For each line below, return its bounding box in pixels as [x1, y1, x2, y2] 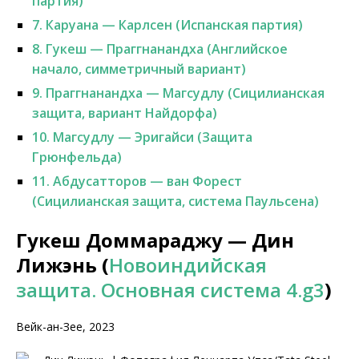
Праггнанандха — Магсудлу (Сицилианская [42, 84, 325, 102]
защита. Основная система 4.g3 [16, 276, 325, 303]
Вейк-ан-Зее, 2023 [16, 319, 115, 334]
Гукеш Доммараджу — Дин [16, 227, 294, 253]
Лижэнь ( [16, 252, 109, 278]
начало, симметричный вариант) [32, 60, 246, 78]
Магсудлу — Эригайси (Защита [50, 128, 252, 146]
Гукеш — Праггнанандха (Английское [42, 40, 288, 58]
